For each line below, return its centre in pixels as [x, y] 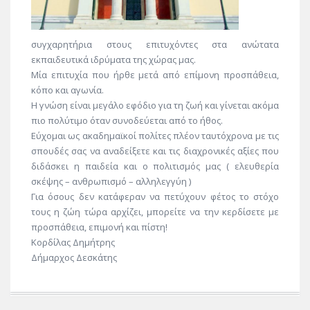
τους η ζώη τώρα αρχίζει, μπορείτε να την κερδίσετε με [155, 212]
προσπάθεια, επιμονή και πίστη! [99, 227]
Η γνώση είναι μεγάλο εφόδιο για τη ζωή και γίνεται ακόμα [155, 106]
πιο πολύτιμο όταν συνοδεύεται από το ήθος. [127, 121]
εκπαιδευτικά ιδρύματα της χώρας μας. [113, 60]
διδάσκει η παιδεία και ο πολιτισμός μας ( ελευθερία [155, 166]
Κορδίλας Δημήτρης [73, 243]
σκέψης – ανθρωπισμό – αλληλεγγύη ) [111, 182]
